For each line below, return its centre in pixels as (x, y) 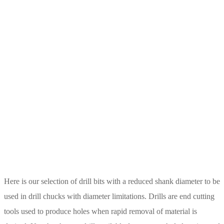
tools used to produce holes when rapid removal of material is (100, 211)
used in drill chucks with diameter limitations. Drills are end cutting (109, 196)
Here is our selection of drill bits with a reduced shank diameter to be (112, 181)
